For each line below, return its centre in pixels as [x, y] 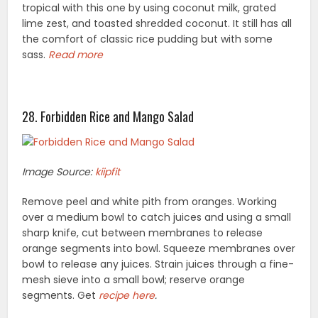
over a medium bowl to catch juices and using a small [157, 218]
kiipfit [108, 172]
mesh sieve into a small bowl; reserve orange [134, 280]
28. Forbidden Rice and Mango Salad [108, 117]
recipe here [127, 296]
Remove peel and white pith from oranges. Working [150, 202]
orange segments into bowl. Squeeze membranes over [159, 249]
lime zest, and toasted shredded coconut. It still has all [157, 24]
